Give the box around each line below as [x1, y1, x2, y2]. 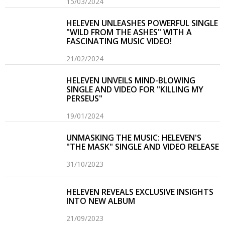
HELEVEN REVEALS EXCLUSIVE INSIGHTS [66, 186, 214, 198]
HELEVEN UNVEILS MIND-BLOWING [66, 75, 196, 86]
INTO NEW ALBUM [66, 195, 136, 207]
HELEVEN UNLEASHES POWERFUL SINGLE [66, 18, 218, 29]
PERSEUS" [66, 93, 103, 104]
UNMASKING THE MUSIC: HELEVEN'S [66, 132, 202, 144]
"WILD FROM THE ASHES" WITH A [66, 27, 192, 38]
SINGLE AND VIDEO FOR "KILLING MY [66, 84, 204, 95]
